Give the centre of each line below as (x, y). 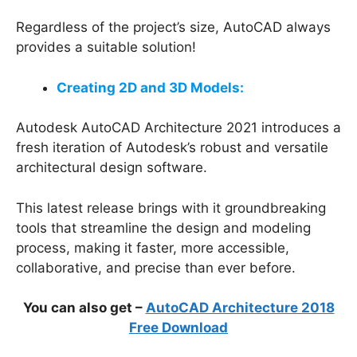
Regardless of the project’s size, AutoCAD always (173, 27)
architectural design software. (112, 168)
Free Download (178, 328)
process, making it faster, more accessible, (153, 247)
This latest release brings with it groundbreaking (171, 208)
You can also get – (84, 308)
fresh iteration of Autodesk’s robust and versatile (172, 148)
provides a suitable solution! (106, 47)
